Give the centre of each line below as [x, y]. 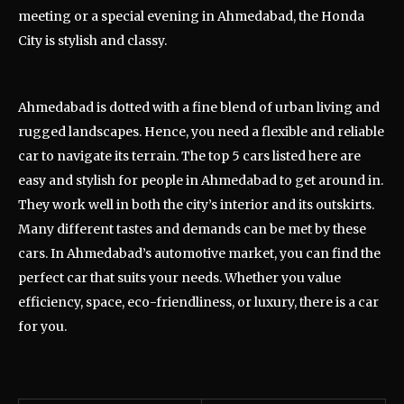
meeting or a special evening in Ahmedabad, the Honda [191, 17]
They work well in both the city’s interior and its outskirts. [196, 205]
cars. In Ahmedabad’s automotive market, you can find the [199, 254]
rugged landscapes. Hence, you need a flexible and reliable [201, 132]
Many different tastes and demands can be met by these [192, 230]
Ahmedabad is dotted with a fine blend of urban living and [199, 108]
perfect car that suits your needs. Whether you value [179, 278]
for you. [42, 327]
